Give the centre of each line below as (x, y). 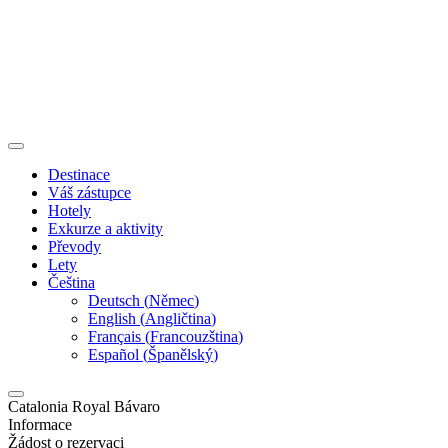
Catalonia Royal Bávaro (84, 406)
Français (114, 336)
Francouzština (194, 336)
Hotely (69, 210)
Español (113, 354)
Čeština (71, 282)
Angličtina (178, 318)
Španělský (180, 354)
